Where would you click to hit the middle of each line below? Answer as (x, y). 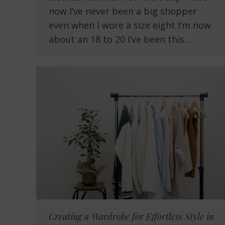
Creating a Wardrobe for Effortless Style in (131, 217)
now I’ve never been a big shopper (123, 11)
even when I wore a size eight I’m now (130, 25)
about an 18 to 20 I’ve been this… (120, 39)
